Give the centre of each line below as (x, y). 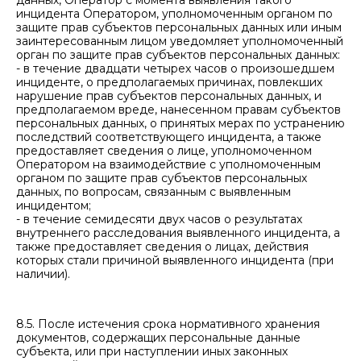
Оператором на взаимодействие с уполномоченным (168, 164)
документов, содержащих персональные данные (158, 338)
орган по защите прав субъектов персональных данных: (178, 55)
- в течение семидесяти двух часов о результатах (159, 219)
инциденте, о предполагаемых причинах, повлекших (169, 82)
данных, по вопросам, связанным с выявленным (154, 192)
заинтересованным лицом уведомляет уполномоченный (180, 41)
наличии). (43, 274)
